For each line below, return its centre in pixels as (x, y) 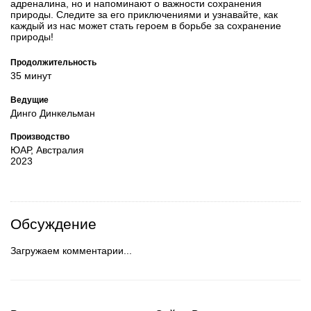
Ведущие (30, 99)
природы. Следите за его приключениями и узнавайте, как (144, 15)
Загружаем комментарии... (71, 250)
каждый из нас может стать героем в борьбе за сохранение (146, 26)
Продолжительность (53, 62)
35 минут (31, 76)
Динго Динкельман (53, 113)
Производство (40, 137)
